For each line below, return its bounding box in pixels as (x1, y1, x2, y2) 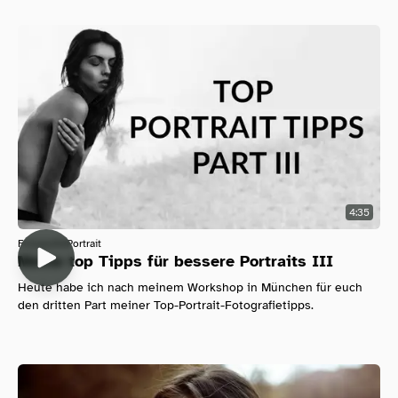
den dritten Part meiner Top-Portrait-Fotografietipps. (18, 297, 314, 313)
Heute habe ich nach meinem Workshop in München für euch (18, 279, 362, 295)
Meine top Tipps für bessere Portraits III (18, 251, 333, 271)
